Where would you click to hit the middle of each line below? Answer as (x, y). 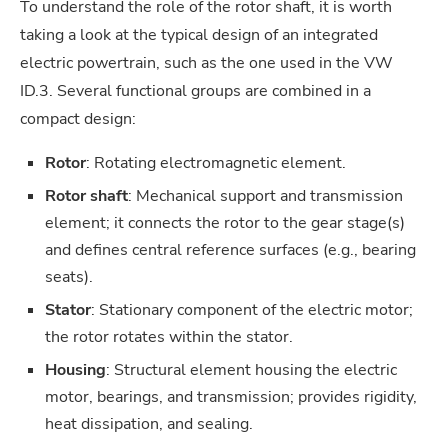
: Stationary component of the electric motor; (252, 309)
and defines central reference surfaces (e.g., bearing (230, 249)
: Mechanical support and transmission (265, 195)
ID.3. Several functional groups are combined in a (195, 90)
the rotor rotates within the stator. (169, 336)
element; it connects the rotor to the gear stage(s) (225, 222)
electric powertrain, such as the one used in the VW (206, 62)
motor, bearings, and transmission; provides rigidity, (231, 396)
